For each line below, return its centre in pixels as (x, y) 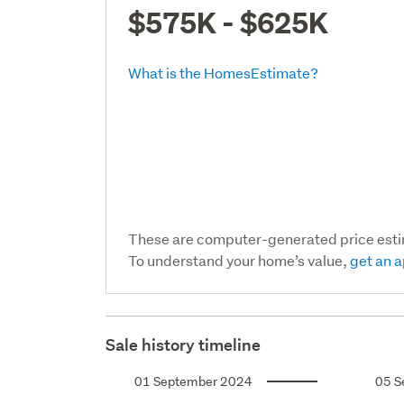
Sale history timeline (184, 344)
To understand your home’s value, (239, 260)
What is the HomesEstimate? (224, 72)
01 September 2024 (194, 381)
